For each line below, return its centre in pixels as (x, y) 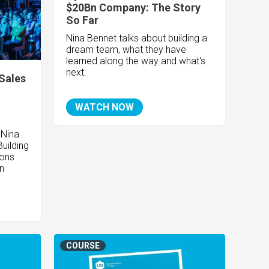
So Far (83, 20)
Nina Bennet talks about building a (137, 38)
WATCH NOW (105, 107)
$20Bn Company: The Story (134, 8)
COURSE (83, 246)
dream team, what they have (126, 50)
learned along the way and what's (136, 61)
